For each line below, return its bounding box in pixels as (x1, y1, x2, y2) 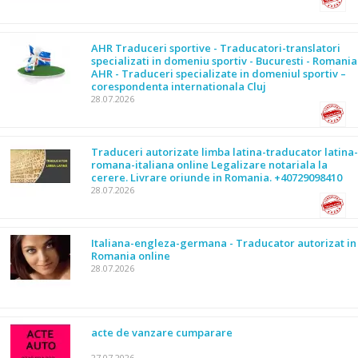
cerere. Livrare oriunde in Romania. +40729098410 (91, 170, 342, 185)
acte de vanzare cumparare (91, 325, 233, 340)
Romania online (91, 249, 170, 263)
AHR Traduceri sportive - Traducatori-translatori (91, 41, 340, 55)
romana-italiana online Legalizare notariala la (91, 157, 328, 172)
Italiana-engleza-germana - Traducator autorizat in (91, 236, 356, 250)
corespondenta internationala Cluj (91, 79, 266, 93)
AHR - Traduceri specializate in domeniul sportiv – (91, 66, 346, 81)
